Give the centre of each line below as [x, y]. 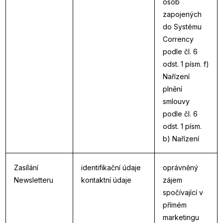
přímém [175, 205]
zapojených [182, 14]
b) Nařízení [181, 139]
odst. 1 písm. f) [186, 64]
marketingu [181, 217]
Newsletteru [34, 180]
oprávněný [180, 167]
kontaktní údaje [106, 180]
